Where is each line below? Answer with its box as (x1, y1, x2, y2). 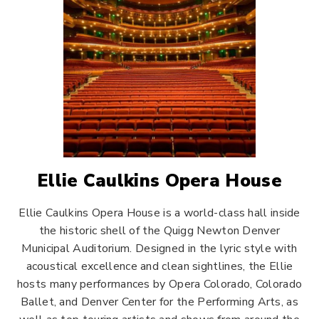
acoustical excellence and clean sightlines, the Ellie (26, 258, 293, 274)
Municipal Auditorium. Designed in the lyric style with (21, 241, 298, 256)
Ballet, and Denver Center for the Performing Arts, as (21, 294, 298, 310)
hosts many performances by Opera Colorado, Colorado (16, 276, 303, 292)
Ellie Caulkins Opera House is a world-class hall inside (19, 205, 300, 221)
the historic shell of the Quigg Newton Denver (38, 223, 281, 239)
